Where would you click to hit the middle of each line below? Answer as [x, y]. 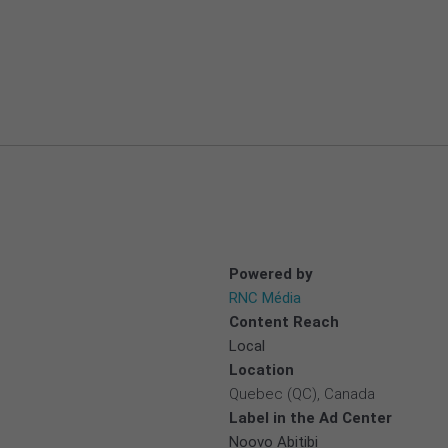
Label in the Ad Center [310, 417]
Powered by [271, 273]
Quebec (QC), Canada [302, 393]
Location [261, 369]
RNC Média [265, 297]
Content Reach [284, 321]
